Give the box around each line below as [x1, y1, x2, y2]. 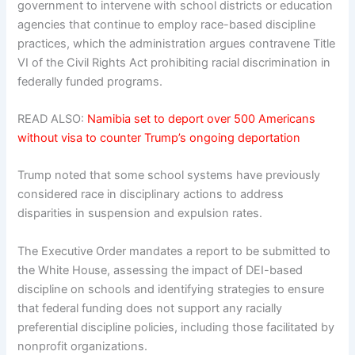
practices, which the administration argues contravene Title [17, 36, 336, 51]
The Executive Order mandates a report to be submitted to [17, 243, 331, 258]
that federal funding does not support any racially [17, 300, 283, 315]
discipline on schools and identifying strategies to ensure [17, 281, 325, 296]
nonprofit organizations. [17, 338, 148, 353]
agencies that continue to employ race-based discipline [17, 17, 316, 32]
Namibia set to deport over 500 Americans [87, 112, 316, 127]
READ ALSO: [17, 112, 88, 127]
